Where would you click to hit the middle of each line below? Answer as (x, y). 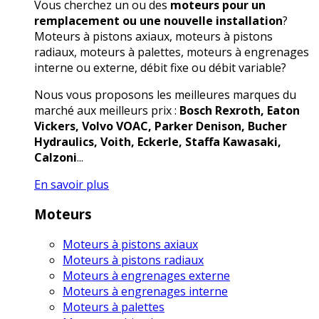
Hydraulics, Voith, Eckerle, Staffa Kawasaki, (158, 141)
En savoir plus (72, 184)
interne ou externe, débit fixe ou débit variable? (160, 67)
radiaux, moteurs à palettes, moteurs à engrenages (172, 52)
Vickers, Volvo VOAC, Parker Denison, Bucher (161, 126)
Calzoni (56, 157)
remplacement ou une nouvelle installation (158, 20)
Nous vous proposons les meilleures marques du (165, 94)
